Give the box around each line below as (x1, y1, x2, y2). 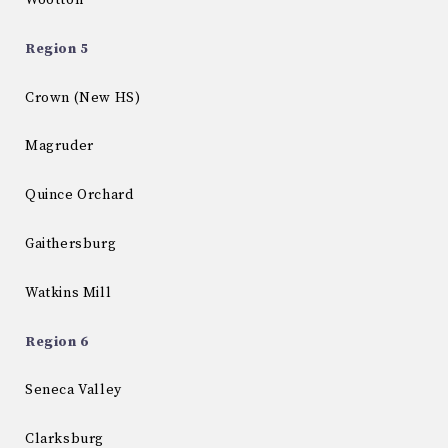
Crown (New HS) (25, 88, 141, 107)
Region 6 (25, 332, 89, 351)
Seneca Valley (25, 381, 122, 400)
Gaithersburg (25, 235, 117, 254)
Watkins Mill (25, 283, 112, 302)
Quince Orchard (25, 186, 134, 205)
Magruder (25, 137, 94, 156)
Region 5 (25, 39, 89, 58)
